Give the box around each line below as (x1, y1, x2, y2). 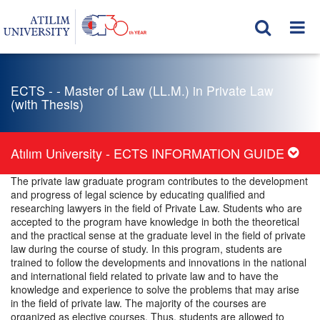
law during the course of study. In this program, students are (11, 241, 282, 256)
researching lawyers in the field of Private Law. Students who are (11, 201, 302, 215)
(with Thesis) (11, 95, 84, 113)
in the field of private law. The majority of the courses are (11, 296, 266, 310)
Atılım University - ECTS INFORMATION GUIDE (11, 144, 284, 162)
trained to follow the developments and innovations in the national (11, 255, 306, 269)
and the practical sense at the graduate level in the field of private (11, 228, 306, 242)
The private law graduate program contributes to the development (11, 174, 308, 188)
